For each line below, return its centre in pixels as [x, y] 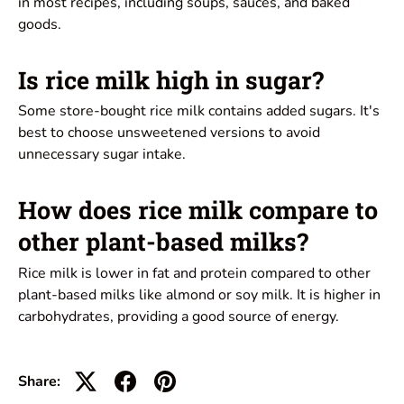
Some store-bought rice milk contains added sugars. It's [199, 111]
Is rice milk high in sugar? [171, 79]
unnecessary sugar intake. [102, 155]
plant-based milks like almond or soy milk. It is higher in [199, 294]
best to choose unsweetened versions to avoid [169, 133]
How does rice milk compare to [198, 210]
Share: [39, 381]
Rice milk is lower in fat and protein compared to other [194, 273]
